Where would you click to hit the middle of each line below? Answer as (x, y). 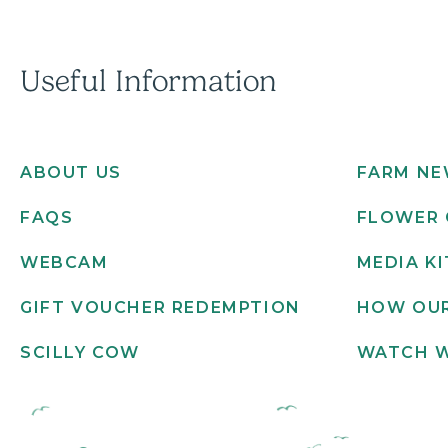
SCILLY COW (80, 352)
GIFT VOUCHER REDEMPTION (160, 307)
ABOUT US (71, 172)
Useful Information (148, 81)
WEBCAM (64, 262)
